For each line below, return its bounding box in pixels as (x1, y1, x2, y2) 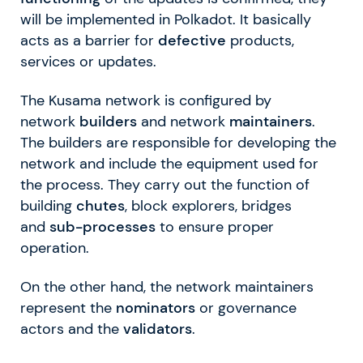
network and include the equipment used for (20, 154, 318, 173)
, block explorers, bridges (125, 196, 292, 215)
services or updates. (20, 52, 156, 70)
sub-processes (49, 217, 156, 236)
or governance (195, 298, 297, 317)
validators (123, 319, 192, 338)
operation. (20, 238, 89, 257)
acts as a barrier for (20, 31, 158, 49)
